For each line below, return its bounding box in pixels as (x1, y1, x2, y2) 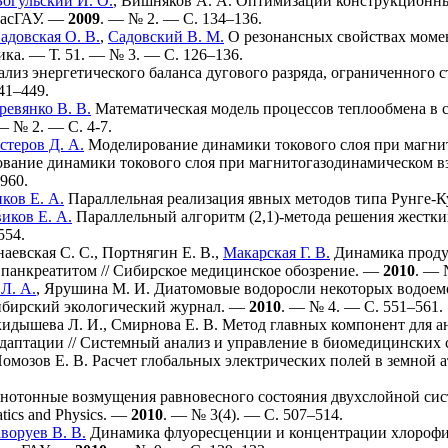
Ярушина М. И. (44, 280, 150, 297)
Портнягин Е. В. (102, 244, 215, 261)
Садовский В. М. (108, 28, 224, 45)
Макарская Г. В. (223, 244, 330, 261)
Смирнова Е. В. (111, 316, 218, 333)
